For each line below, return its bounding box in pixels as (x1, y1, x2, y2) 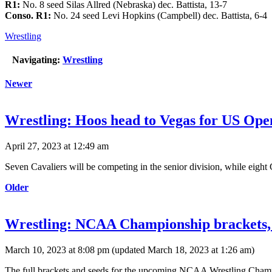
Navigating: (12, 55, 60, 66)
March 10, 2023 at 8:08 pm (5, 244, 109, 255)
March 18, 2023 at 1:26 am (148, 244, 251, 255)
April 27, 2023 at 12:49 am (5, 141, 109, 152)
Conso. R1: (5, 10, 51, 21)
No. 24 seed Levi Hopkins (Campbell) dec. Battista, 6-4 (51, 10, 267, 21)
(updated (109, 244, 148, 255)
